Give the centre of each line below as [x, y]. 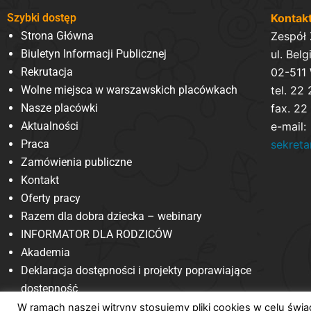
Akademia [45, 252]
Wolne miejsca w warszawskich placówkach [129, 90]
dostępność [49, 288]
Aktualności [50, 126]
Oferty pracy [51, 198]
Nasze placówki [59, 108]
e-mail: [288, 126]
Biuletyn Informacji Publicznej [94, 53]
